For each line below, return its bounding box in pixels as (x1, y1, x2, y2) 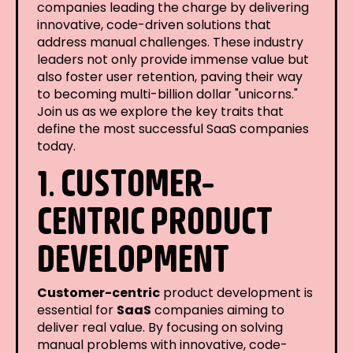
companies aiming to (151, 300, 284, 319)
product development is (160, 283, 313, 302)
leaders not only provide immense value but (37, 50, 309, 69)
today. (37, 136, 76, 155)
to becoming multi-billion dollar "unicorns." (37, 84, 298, 103)
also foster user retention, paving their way (37, 67, 303, 86)
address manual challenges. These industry (37, 32, 303, 51)
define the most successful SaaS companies (37, 119, 309, 138)
